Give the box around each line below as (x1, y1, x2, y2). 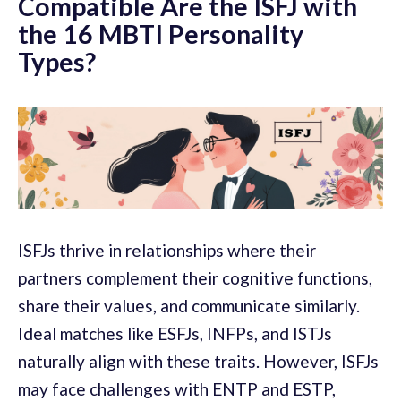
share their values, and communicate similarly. (18, 294, 360, 316)
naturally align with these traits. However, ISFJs (18, 350, 379, 371)
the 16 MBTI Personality (18, 19, 303, 50)
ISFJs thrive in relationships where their (18, 239, 316, 260)
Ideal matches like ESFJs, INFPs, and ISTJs (18, 322, 332, 344)
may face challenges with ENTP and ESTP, (18, 378, 336, 399)
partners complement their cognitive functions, (18, 267, 372, 288)
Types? (18, 47, 96, 78)
